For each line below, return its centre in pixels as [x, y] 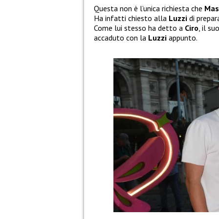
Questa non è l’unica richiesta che [149, 9]
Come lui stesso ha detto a [139, 28]
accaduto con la [121, 38]
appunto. [182, 38]
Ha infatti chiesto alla [131, 18]
